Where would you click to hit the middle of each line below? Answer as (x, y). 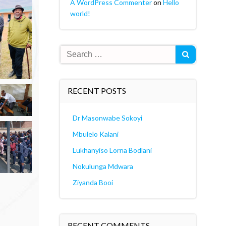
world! (80, 13)
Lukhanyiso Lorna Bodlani (112, 150)
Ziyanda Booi (93, 182)
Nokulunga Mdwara (103, 166)
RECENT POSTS (97, 91)
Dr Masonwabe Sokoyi (107, 118)
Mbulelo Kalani (95, 134)
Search (71, 51)
